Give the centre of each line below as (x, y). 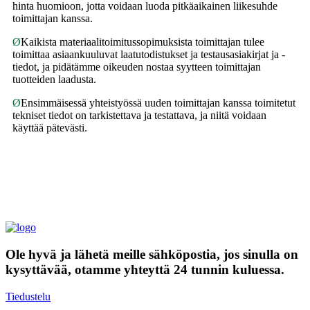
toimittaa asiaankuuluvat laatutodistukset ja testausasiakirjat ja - (149, 55)
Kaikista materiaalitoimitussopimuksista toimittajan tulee (143, 42)
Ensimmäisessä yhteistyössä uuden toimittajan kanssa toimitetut (158, 103)
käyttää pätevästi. (50, 128)
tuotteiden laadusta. (54, 80)
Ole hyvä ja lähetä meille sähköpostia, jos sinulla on (152, 254)
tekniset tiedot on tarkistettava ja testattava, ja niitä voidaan (139, 116)
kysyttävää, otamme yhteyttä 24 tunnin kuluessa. (145, 269)
